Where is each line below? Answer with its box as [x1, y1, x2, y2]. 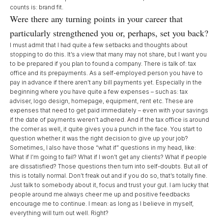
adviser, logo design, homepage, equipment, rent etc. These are [10, 97, 193, 105]
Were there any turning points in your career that [10, 13, 183, 25]
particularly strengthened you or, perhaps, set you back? [10, 27, 208, 39]
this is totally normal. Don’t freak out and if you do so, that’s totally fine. [10, 172, 207, 179]
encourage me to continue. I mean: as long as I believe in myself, [10, 200, 193, 207]
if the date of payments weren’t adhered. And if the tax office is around [10, 116, 209, 123]
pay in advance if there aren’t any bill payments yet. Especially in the [10, 79, 202, 86]
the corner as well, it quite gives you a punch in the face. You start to [10, 125, 202, 133]
